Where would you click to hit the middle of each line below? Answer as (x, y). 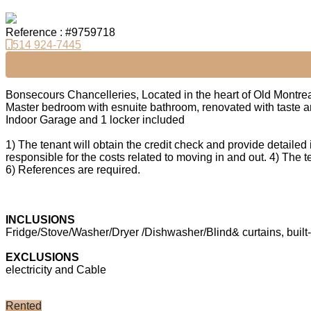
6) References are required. (73, 170)
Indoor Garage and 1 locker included (95, 120)
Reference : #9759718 (60, 33)
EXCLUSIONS (42, 258)
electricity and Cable (56, 270)
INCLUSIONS (40, 220)
